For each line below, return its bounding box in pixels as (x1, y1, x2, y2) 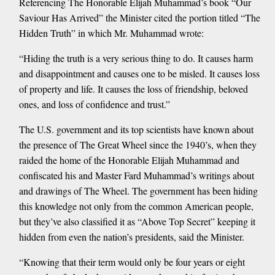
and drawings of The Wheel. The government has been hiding (18, 184, 258, 198)
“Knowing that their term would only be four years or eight (18, 255, 245, 269)
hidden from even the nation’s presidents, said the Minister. (18, 230, 244, 244)
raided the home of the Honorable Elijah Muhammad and (18, 153, 239, 167)
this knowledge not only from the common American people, (18, 199, 254, 213)
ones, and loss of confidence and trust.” (18, 98, 170, 111)
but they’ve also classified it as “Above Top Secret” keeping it (18, 215, 255, 228)
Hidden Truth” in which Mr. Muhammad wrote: (18, 26, 204, 40)
